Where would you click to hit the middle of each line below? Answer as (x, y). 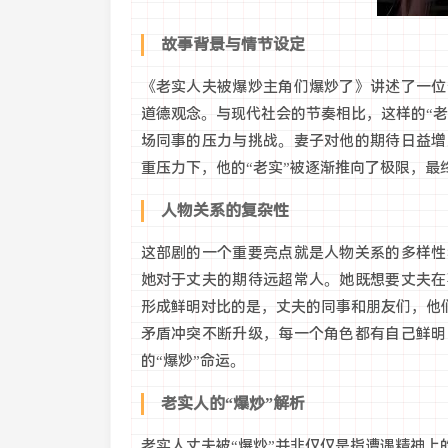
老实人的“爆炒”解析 (232, 403)
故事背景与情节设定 (232, 44)
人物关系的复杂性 (224, 210)
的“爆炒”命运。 (192, 361)
